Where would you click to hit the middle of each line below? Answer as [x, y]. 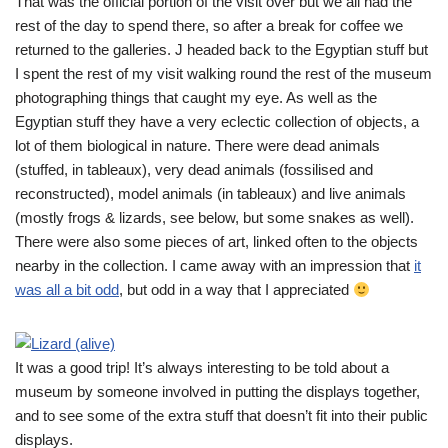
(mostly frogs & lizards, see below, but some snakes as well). [214, 217]
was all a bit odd [67, 289]
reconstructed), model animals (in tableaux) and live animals [210, 193]
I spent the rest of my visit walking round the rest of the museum [223, 73]
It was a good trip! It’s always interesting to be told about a [202, 367]
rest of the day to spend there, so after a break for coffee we [209, 25]
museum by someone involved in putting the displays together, [217, 391]
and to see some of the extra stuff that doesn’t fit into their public [221, 415]
